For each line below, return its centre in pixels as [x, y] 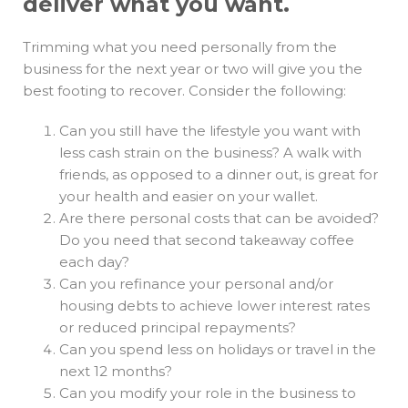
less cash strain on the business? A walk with [210, 153]
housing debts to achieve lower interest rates [214, 306]
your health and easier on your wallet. [189, 197]
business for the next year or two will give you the [193, 69]
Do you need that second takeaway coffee [207, 240]
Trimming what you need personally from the [180, 47]
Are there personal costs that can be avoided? [219, 219]
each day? [94, 262]
